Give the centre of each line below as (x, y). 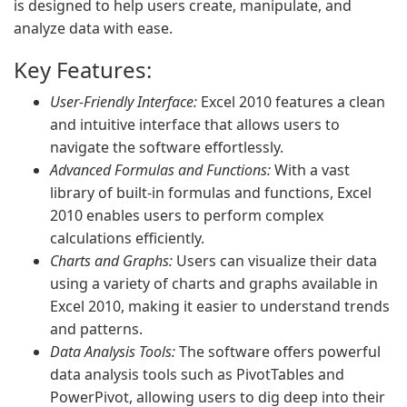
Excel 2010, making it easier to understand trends (220, 306)
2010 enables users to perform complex (187, 215)
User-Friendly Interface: (124, 102)
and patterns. (96, 329)
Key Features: (83, 69)
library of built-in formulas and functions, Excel (211, 193)
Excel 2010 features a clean (291, 102)
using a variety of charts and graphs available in (214, 283)
